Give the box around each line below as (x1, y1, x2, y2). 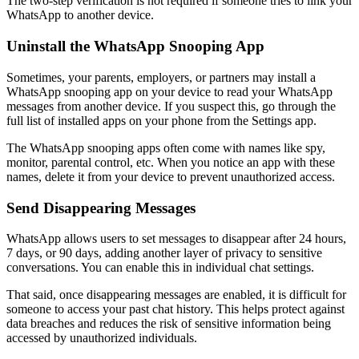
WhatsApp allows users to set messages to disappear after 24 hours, (6, 232, 346, 246)
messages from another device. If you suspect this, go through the (6, 99, 336, 113)
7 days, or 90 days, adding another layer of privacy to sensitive (6, 246, 322, 260)
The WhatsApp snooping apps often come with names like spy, (6, 140, 325, 155)
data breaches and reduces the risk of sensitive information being (6, 317, 331, 331)
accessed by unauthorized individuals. (6, 331, 197, 345)
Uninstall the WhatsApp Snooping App (6, 38, 264, 55)
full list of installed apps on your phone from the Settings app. (6, 113, 317, 127)
